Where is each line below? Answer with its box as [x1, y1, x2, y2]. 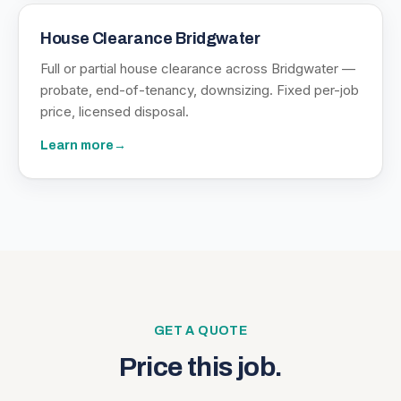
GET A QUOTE [154, 324, 247, 337]
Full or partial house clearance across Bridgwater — [40, 60, 355, 77]
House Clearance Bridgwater [40, 30, 260, 47]
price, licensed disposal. [40, 103, 189, 120]
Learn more [40, 139, 114, 152]
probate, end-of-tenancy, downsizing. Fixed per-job [40, 81, 359, 98]
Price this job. [118, 353, 283, 381]
